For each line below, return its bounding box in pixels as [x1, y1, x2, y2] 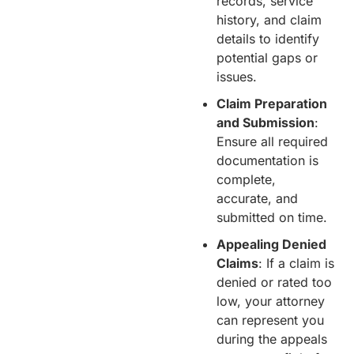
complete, [217, 171, 276, 187]
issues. [217, 68, 257, 85]
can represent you [217, 311, 324, 328]
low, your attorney [217, 292, 325, 309]
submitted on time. [217, 209, 327, 225]
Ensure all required [217, 133, 328, 149]
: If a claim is [258, 254, 334, 271]
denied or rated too [217, 273, 332, 290]
